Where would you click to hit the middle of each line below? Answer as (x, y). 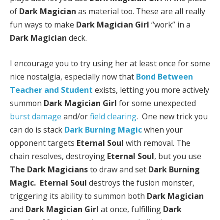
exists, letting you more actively (151, 90)
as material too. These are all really (141, 12)
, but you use (178, 156)
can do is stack (37, 129)
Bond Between (165, 76)
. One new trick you (172, 116)
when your (162, 129)
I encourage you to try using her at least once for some (110, 63)
